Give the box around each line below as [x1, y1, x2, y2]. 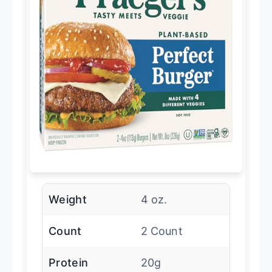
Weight [49, 193, 87, 206]
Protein [49, 256, 89, 270]
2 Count [140, 225, 183, 238]
